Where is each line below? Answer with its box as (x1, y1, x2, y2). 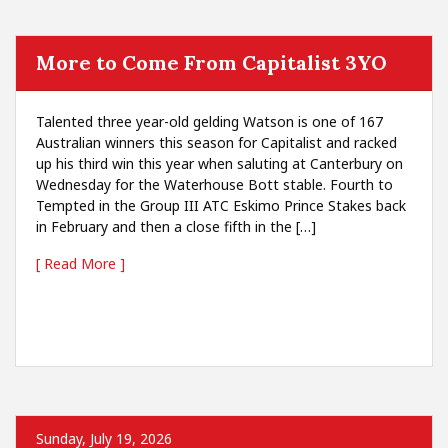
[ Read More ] (36, 254, 125, 273)
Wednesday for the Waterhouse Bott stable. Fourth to (36, 175, 393, 194)
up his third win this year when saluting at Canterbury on (36, 154, 403, 173)
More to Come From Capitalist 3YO (36, 50, 387, 75)
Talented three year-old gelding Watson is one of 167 (36, 112, 383, 131)
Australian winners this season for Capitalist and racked (36, 133, 397, 152)
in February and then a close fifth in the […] (36, 217, 316, 236)
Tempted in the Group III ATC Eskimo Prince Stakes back (36, 196, 406, 215)
